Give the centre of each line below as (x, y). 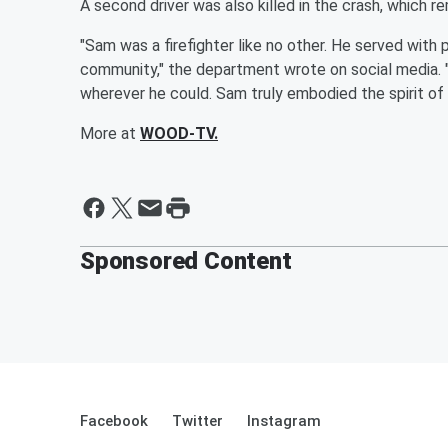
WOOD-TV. (179, 133)
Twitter (197, 420)
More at (110, 133)
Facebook (114, 420)
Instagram (284, 420)
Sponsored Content (186, 260)
